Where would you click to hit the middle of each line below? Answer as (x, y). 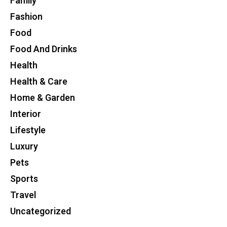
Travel (23, 195)
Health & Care (39, 82)
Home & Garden (43, 98)
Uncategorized (41, 212)
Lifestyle (28, 130)
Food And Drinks (44, 49)
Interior (26, 114)
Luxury (24, 147)
